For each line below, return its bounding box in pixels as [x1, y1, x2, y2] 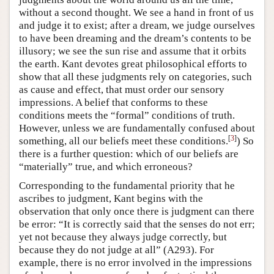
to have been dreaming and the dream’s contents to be [19, 32, 251, 44]
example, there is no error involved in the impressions [19, 256, 252, 268]
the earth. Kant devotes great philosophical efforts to [19, 57, 247, 70]
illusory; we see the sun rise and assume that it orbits [19, 45, 246, 57]
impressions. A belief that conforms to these [19, 96, 208, 108]
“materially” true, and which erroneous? [19, 160, 193, 172]
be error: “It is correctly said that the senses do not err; [19, 218, 255, 230]
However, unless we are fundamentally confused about [19, 122, 255, 134]
